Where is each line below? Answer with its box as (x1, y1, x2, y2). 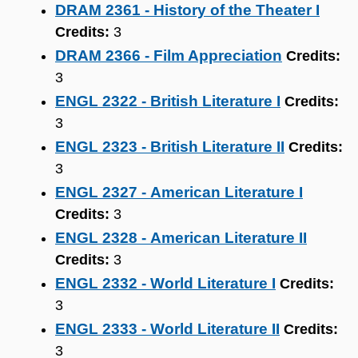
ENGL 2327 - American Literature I (55, 184, 303, 201)
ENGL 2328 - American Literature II (55, 229, 307, 246)
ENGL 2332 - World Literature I (55, 275, 276, 292)
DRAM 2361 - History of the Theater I (55, 2, 320, 18)
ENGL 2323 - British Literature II (55, 138, 284, 155)
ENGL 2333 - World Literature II (55, 320, 280, 337)
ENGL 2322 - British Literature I (55, 93, 280, 109)
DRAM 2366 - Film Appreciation (55, 47, 282, 64)
